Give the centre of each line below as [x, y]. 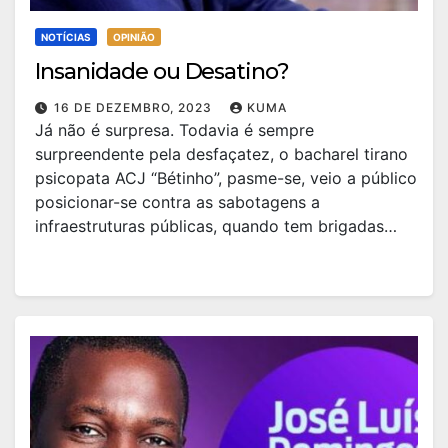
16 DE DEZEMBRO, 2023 [135, 107]
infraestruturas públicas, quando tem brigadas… [216, 226]
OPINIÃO [134, 37]
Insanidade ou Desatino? [162, 71]
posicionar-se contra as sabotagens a [177, 202]
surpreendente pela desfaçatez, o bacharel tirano [221, 154]
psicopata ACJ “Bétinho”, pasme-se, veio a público [226, 178]
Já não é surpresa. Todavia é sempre [174, 130]
